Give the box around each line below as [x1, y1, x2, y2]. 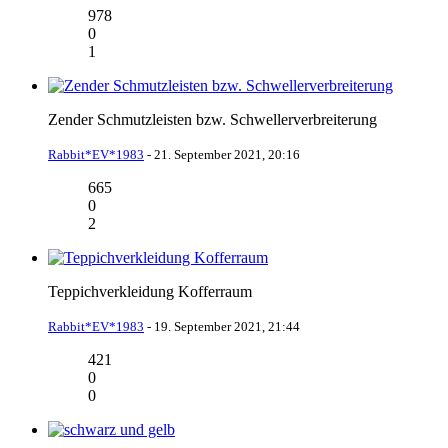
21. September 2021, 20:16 [154, 146, 300, 162]
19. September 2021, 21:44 [154, 318, 300, 334]
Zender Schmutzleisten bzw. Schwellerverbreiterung [48, 110, 377, 128]
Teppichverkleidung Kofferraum [48, 282, 252, 300]
